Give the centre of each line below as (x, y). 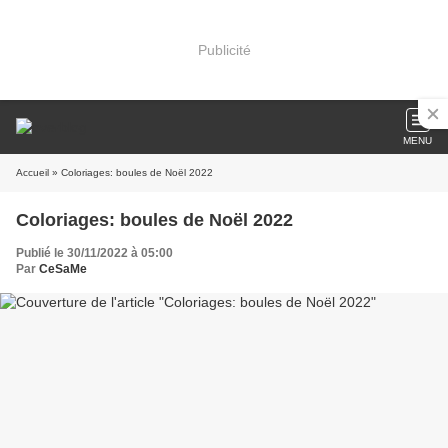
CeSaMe (63, 269)
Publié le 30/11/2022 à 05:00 (94, 253)
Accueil (32, 172)
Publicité (224, 49)
